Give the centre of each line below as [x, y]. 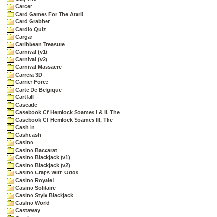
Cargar [23, 37]
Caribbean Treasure [39, 44]
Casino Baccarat [36, 150]
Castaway [27, 210]
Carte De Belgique [38, 89]
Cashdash [28, 135]
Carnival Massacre [38, 67]
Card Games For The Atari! [49, 14]
